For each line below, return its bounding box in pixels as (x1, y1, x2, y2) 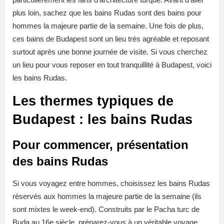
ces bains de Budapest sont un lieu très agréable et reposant (12, 34, 209, 43)
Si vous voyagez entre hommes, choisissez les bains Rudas (12, 179, 210, 188)
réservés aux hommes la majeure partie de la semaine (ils (12, 192, 201, 201)
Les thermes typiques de (12, 93, 173, 109)
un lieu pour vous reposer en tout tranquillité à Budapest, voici (12, 60, 211, 69)
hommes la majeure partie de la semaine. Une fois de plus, (12, 21, 203, 30)
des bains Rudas (12, 154, 108, 168)
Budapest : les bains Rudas (12, 112, 192, 127)
